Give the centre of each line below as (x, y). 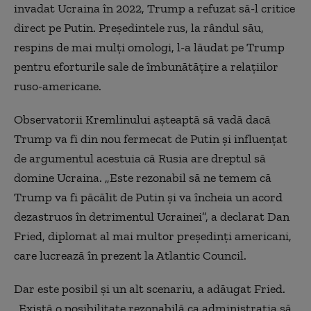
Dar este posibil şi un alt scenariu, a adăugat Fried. (150, 289)
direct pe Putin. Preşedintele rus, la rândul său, (139, 28)
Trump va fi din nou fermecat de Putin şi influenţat (151, 139)
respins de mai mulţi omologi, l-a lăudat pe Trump (149, 47)
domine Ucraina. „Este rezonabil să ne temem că (143, 178)
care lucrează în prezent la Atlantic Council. (130, 255)
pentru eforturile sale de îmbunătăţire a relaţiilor (146, 67)
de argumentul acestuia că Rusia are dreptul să (140, 158)
